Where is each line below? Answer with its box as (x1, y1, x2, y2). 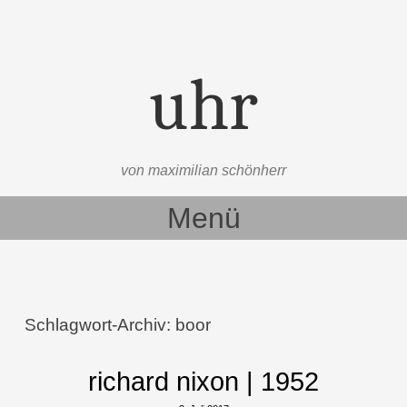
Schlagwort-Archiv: (25, 315, 176, 334)
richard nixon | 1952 (88, 366, 319, 396)
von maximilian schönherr (121, 163, 286, 178)
